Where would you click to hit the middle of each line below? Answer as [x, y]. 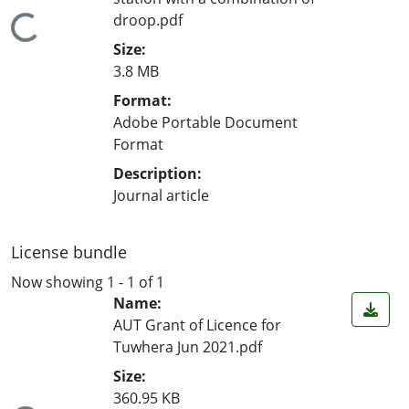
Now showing [59, 282]
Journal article [161, 195]
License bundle [69, 252]
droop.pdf [148, 20]
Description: [157, 173]
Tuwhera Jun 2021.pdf [188, 347]
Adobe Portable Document [205, 122]
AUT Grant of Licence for [197, 325]
